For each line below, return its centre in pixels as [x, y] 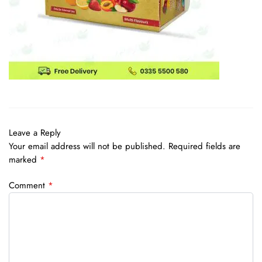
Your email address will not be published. [87, 146]
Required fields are [204, 146]
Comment [28, 186]
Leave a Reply [35, 133]
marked [24, 160]
